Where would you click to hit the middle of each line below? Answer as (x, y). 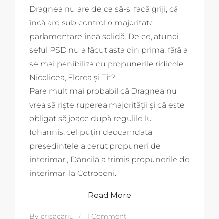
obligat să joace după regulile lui (92, 118)
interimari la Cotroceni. (73, 173)
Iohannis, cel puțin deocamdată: (91, 132)
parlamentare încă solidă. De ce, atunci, (105, 36)
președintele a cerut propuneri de (95, 146)
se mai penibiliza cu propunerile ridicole (107, 64)
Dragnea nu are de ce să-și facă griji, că (104, 9)
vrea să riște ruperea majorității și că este (107, 105)
